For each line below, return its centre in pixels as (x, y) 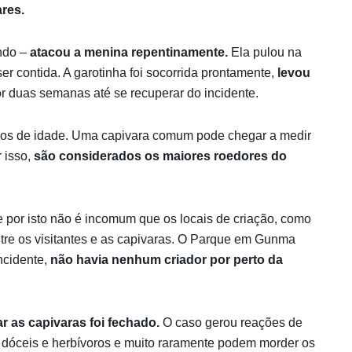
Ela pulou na (266, 52)
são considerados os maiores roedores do (160, 156)
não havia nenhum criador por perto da (167, 259)
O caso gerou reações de (231, 322)
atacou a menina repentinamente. (130, 52)
